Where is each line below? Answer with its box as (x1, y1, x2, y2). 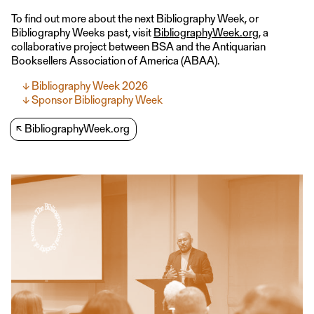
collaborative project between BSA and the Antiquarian (11, 39, 266, 53)
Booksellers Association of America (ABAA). (11, 53, 220, 67)
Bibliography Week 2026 (32, 78, 148, 93)
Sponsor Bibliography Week (32, 92, 163, 107)
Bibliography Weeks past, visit (11, 25, 153, 39)
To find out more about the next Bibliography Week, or (11, 11, 259, 25)
